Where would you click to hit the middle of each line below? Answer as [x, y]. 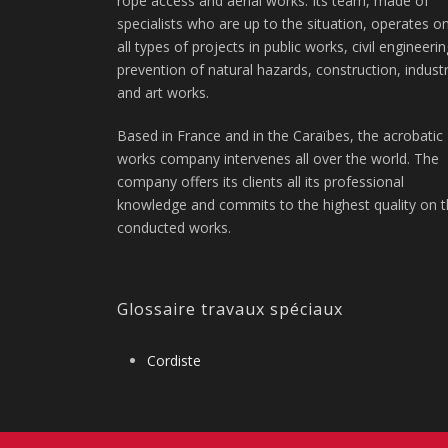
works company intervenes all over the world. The [278, 158]
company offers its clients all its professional [260, 181]
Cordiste [174, 360]
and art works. [163, 92]
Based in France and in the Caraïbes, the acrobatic [280, 135]
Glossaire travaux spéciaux [230, 308]
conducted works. [174, 227]
